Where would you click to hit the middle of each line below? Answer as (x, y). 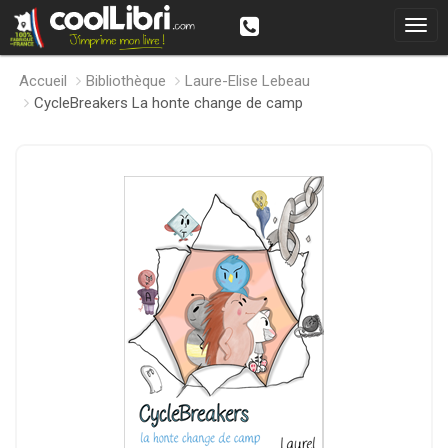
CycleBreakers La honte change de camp (168, 103)
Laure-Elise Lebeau (247, 81)
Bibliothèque (126, 81)
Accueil (43, 81)
